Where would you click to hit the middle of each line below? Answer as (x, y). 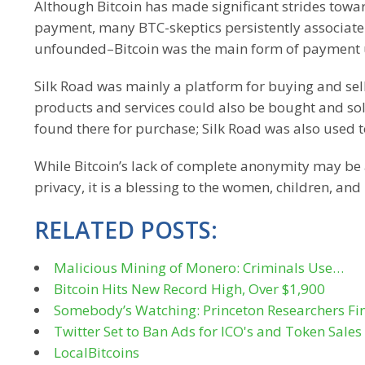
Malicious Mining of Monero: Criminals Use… (199, 268)
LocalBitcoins (97, 352)
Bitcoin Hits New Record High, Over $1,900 (189, 289)
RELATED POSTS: (126, 230)
